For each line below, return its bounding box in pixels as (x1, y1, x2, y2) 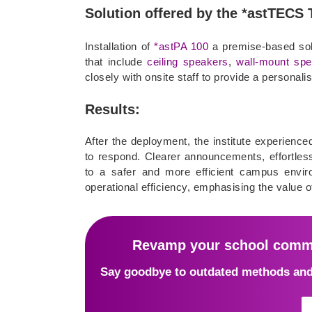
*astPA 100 (154, 40, 209, 53)
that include (84, 56, 148, 68)
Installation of (84, 40, 155, 53)
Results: (84, 102, 140, 118)
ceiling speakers (147, 56, 228, 68)
